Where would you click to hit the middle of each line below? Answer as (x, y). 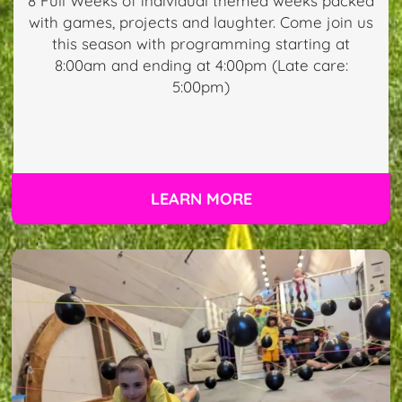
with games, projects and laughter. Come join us (201, 22)
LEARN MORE (201, 198)
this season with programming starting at (201, 44)
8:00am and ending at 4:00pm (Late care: (201, 66)
